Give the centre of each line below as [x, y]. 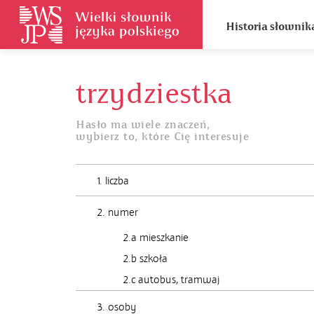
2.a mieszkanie [156, 238]
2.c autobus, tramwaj [171, 280]
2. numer [118, 212]
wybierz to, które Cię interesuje [162, 137]
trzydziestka [154, 94]
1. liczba [113, 181]
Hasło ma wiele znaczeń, [143, 125]
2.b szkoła [145, 259]
